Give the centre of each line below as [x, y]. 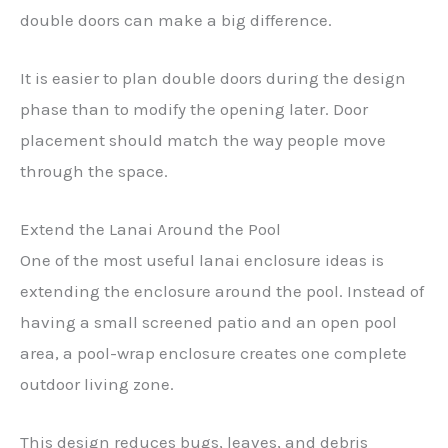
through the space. [94, 170]
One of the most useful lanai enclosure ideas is [202, 259]
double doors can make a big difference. [176, 19]
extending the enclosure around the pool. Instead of [222, 290]
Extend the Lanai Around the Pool [150, 228]
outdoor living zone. [97, 383]
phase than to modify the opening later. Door [194, 108]
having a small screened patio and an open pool [208, 321]
